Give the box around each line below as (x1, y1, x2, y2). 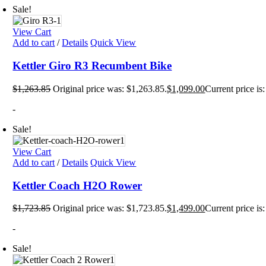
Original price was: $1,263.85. (53, 83, 167, 94)
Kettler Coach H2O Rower (12, 179, 142, 192)
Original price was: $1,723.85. (53, 203, 167, 214)
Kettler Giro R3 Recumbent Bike (12, 59, 172, 72)
